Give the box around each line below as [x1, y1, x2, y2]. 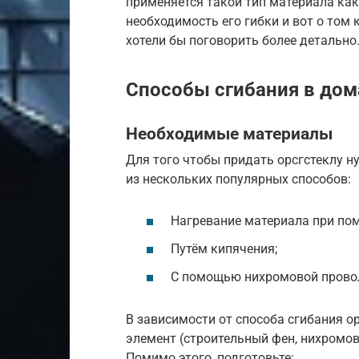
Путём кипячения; [171, 240, 277, 256]
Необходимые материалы [126, 123, 333, 143]
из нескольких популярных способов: [126, 171, 351, 188]
